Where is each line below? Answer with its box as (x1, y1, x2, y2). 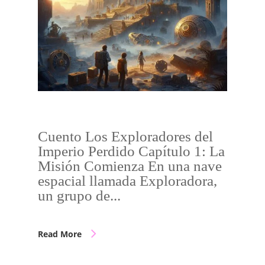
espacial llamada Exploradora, (38, 173, 217, 189)
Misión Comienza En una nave (38, 158, 222, 174)
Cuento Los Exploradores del (38, 128, 213, 144)
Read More (38, 228, 82, 240)
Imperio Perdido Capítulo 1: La (38, 143, 225, 159)
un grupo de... (38, 188, 121, 203)
